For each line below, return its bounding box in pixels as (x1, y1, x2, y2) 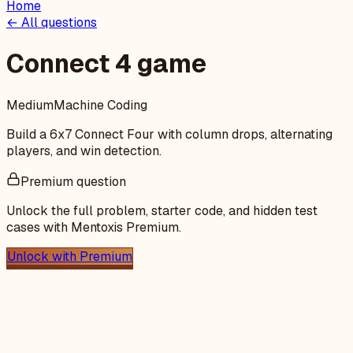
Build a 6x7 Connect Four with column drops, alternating (6, 125, 333, 143)
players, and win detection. (6, 142, 162, 159)
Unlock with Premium (7, 247, 132, 265)
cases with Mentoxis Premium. (6, 218, 181, 236)
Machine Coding (54, 96, 147, 113)
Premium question (20, 173, 126, 190)
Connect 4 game (6, 47, 206, 80)
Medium (6, 96, 54, 113)
